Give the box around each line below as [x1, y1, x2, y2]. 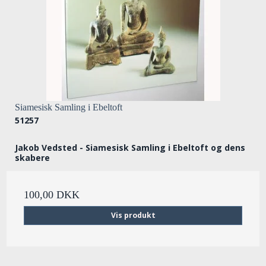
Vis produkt [110, 210, 156, 220]
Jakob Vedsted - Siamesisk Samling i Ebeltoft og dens [15, 141, 245, 153]
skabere [15, 151, 50, 163]
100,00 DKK [24, 188, 80, 201]
